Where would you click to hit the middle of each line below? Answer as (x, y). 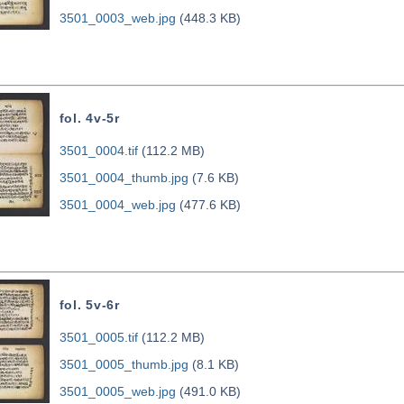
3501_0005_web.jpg (117, 392)
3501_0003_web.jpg (117, 18)
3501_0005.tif (98, 338)
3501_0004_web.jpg (117, 205)
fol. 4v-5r (89, 119)
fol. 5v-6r (89, 305)
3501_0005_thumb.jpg (124, 365)
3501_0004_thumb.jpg (124, 178)
